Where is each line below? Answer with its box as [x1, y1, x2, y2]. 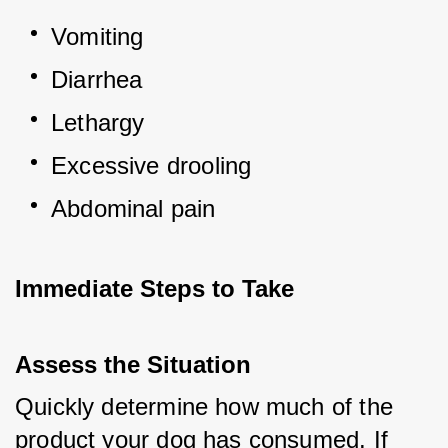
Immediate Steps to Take [15, 275, 294, 303]
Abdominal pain [51, 195, 216, 223]
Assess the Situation [15, 351, 251, 379]
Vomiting [51, 23, 144, 51]
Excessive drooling [51, 152, 252, 180]
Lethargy [51, 109, 145, 137]
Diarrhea [51, 66, 143, 94]
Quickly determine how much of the [15, 393, 393, 421]
